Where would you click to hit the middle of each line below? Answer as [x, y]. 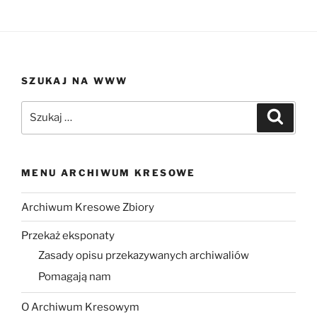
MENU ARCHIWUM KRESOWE [109, 172]
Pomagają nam [75, 277]
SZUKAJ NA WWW [75, 81]
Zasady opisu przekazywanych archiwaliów [144, 255]
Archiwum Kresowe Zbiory [88, 207]
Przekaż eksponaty [68, 235]
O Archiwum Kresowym [80, 307]
